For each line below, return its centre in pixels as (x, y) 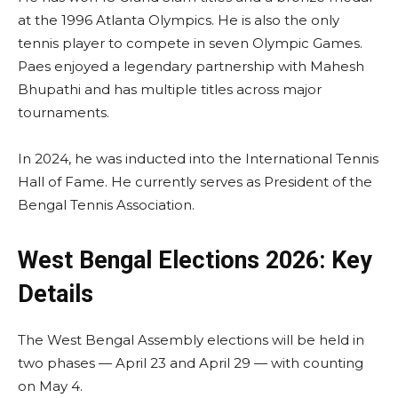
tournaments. (64, 112)
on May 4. (50, 386)
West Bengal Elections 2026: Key (195, 260)
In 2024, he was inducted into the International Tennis (198, 158)
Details (56, 294)
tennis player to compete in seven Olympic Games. (190, 43)
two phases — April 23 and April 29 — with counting (191, 362)
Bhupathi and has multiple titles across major (170, 89)
